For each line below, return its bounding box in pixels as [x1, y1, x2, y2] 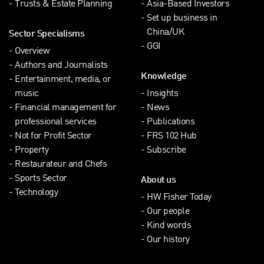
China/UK [147, 28, 184, 38]
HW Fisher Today [147, 193, 212, 203]
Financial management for [15, 104, 116, 113]
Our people [147, 207, 189, 217]
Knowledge [141, 72, 187, 81]
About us [141, 176, 176, 185]
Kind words [147, 222, 191, 231]
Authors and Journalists [15, 61, 108, 71]
